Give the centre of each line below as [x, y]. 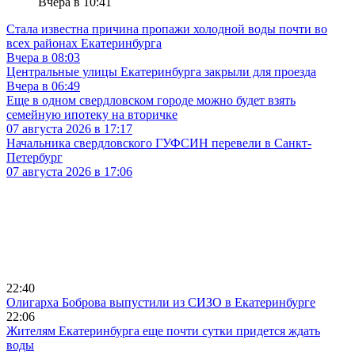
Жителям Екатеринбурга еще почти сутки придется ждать [163, 331]
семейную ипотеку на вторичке [92, 115]
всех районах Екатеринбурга [84, 44]
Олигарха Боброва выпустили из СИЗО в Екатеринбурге [161, 303]
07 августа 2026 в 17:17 [69, 129]
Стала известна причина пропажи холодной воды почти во [167, 29]
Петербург [34, 158]
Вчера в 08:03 [43, 58]
